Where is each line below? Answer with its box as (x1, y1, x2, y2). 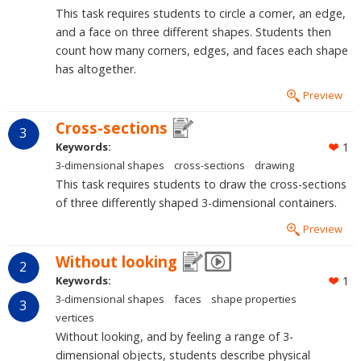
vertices (55, 310, 94, 326)
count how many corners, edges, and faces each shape (55, 42, 348, 58)
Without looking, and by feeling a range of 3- (55, 329, 293, 345)
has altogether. (55, 60, 136, 77)
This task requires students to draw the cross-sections (55, 176, 346, 193)
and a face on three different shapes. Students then (55, 23, 331, 39)
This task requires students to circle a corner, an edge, (55, 5, 346, 21)
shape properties (210, 292, 297, 307)
